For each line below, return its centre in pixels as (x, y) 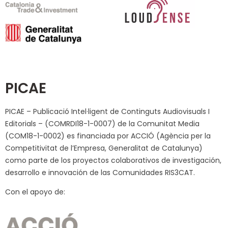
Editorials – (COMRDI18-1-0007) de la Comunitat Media (102, 124)
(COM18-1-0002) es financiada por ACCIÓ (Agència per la (108, 136)
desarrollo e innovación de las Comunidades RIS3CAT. (100, 173)
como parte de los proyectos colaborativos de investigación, (113, 160)
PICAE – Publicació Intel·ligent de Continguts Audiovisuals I (107, 111)
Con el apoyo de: (35, 192)
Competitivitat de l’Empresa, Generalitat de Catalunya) (104, 148)
